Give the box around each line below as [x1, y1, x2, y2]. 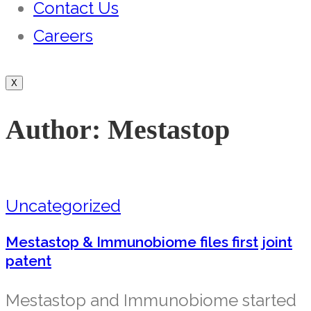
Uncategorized [6, 196, 121, 217]
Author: [6, 113, 108, 145]
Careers [33, 25, 93, 46]
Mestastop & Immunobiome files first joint [6, 233, 292, 251]
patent [6, 251, 51, 269]
